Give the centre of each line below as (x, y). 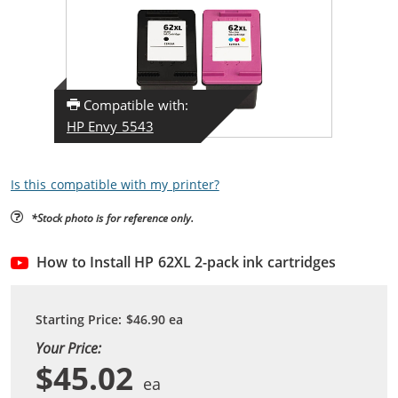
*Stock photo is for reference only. (112, 217)
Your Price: (69, 347)
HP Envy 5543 (110, 126)
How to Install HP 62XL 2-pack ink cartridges (186, 262)
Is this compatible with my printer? (115, 184)
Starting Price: (81, 319)
